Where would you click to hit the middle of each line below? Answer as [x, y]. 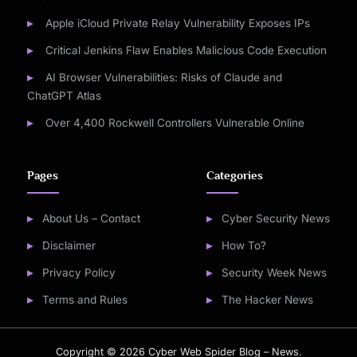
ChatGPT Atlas [64, 96]
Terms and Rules [84, 299]
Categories [235, 176]
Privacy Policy [78, 272]
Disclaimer [69, 245]
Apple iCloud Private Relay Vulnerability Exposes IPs [177, 24]
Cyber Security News [276, 218]
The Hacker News [267, 299]
